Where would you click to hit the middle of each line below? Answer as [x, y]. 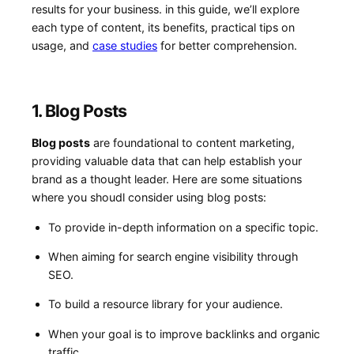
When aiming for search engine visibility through [173, 256]
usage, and [62, 45]
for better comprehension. [227, 45]
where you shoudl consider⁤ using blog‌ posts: [149, 198]
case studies [125, 45]
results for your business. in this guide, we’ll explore [166, 9]
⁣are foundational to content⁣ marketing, [192, 143]
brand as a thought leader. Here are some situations [167, 179]
